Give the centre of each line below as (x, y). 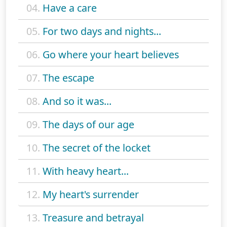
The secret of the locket (97, 147)
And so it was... (77, 101)
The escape (68, 78)
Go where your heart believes (111, 54)
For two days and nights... (102, 31)
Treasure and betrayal (93, 217)
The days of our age (88, 124)
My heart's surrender (91, 194)
